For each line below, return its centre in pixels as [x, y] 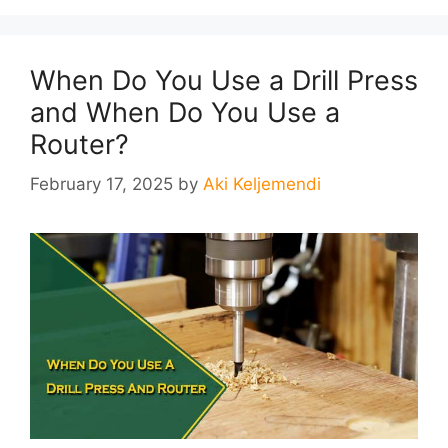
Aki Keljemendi [262, 184]
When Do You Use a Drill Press [224, 80]
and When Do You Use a [185, 112]
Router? [79, 144]
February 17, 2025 [101, 184]
